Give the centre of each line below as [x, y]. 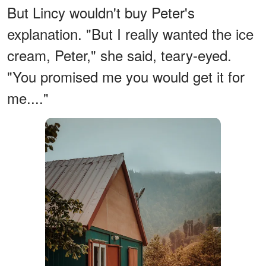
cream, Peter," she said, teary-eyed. [119, 55]
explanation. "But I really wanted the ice [130, 34]
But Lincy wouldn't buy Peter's [101, 12]
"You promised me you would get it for [126, 77]
